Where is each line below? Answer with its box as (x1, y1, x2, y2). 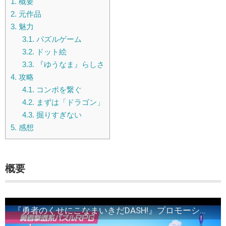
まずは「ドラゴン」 (34, 98, 104, 107)
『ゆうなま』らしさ (34, 60, 104, 69)
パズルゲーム (34, 35, 82, 44)
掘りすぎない (34, 110, 82, 120)
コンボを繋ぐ (34, 85, 82, 94)
